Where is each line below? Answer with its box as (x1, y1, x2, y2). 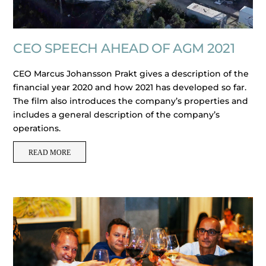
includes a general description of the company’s (13, 109, 220, 119)
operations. (13, 123, 66, 133)
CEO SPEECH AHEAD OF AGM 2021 (13, 40, 235, 56)
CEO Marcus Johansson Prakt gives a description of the (13, 68, 249, 78)
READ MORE (28, 148, 71, 157)
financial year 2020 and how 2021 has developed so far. (13, 82, 247, 92)
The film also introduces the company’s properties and (13, 96, 249, 106)
